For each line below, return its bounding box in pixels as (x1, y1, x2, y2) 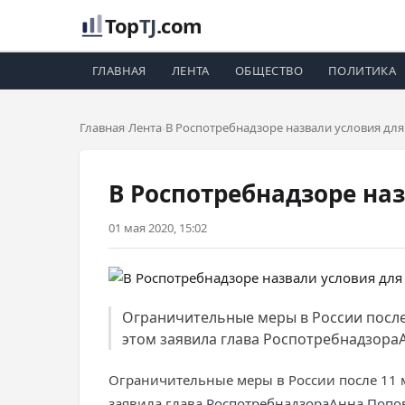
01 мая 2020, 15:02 (108, 220, 207, 236)
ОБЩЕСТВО (234, 62, 304, 79)
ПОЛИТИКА (328, 62, 397, 79)
